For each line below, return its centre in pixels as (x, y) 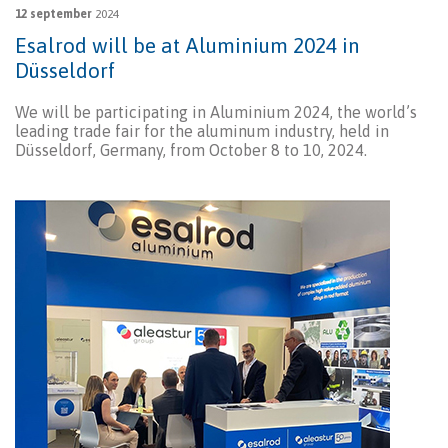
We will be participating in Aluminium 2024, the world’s (216, 112)
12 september (53, 14)
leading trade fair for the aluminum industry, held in (202, 131)
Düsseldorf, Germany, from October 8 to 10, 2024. (191, 150)
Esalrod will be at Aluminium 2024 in (187, 45)
